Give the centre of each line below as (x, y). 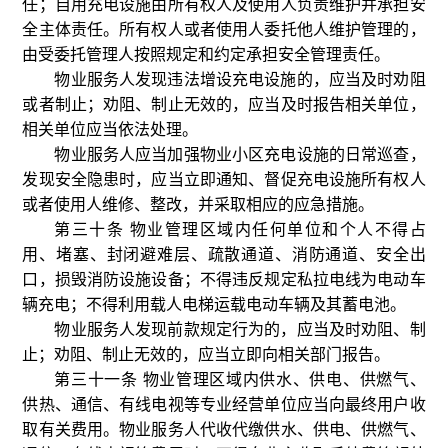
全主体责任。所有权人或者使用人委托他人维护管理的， (224, 29)
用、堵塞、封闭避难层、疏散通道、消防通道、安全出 (224, 254)
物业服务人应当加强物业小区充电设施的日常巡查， (240, 154)
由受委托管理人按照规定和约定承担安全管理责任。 (206, 54)
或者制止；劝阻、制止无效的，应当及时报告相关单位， (224, 104)
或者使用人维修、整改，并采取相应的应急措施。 (198, 204)
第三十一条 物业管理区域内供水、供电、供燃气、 (240, 379)
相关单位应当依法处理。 (110, 129)
